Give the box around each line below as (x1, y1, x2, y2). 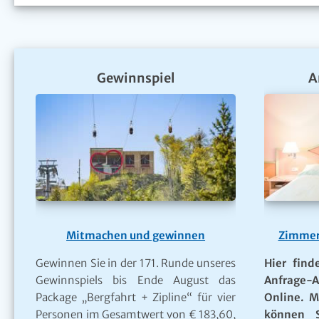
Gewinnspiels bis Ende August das (36, 273, 236, 287)
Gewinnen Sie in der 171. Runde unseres (36, 256, 236, 270)
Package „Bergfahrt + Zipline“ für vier (36, 290, 236, 304)
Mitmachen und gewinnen (66, 228, 206, 242)
